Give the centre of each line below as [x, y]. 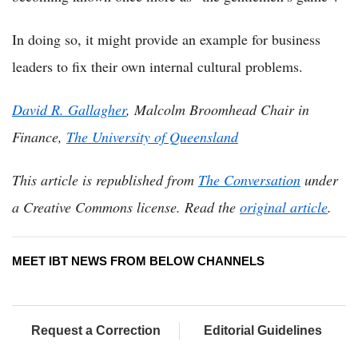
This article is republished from [105, 179]
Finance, [39, 136]
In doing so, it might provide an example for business [166, 39]
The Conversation [249, 179]
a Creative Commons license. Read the [126, 207]
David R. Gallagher [69, 109]
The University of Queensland [152, 136]
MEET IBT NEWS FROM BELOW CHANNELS [138, 261]
